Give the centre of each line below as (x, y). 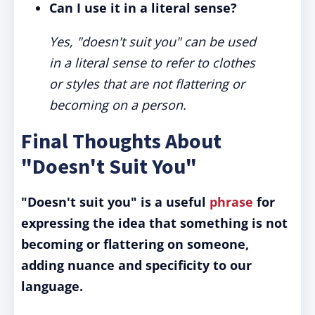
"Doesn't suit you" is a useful (115, 202)
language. (52, 286)
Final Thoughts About (121, 141)
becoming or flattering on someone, (135, 244)
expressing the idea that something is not (154, 223)
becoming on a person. (118, 105)
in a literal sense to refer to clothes (152, 63)
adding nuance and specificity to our (136, 265)
